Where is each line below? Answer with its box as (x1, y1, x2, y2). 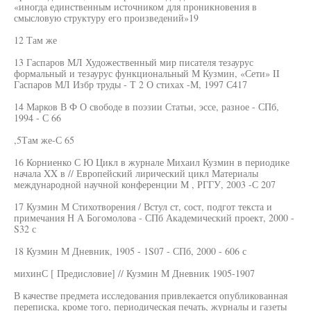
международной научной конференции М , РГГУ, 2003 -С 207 (14, 178, 276, 191)
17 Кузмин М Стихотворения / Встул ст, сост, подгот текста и (14, 200, 272, 213)
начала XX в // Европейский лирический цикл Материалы (14, 167, 258, 180)
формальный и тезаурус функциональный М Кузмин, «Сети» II (14, 67, 280, 80)
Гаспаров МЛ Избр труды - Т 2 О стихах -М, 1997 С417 (14, 78, 247, 91)
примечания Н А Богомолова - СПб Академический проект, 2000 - (14, 211, 294, 224)
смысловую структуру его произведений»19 (14, 11, 199, 24)
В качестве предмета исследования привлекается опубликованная (14, 289, 287, 302)
